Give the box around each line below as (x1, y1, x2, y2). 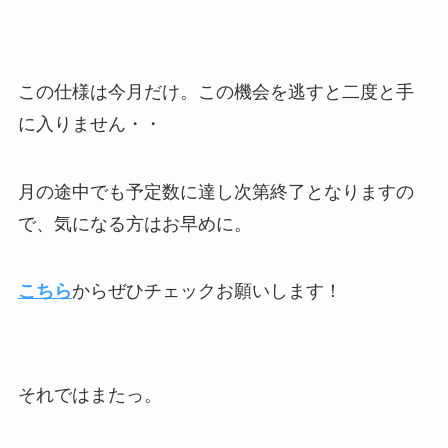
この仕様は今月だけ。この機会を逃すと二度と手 (17, 81, 414, 102)
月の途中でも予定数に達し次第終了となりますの (17, 181, 414, 202)
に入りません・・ (17, 113, 162, 134)
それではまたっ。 (17, 385, 162, 406)
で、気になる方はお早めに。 (17, 213, 252, 234)
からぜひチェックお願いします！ (71, 281, 342, 302)
